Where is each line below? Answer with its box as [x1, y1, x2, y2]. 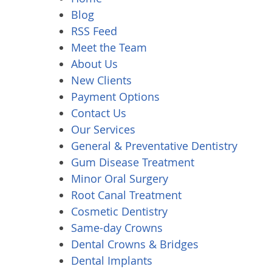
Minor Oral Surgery [71, 171, 168, 186]
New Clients [71, 73, 132, 87]
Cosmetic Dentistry [71, 204, 168, 219]
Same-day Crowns [71, 220, 163, 235]
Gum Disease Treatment [71, 155, 194, 169]
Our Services [71, 122, 135, 137]
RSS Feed [71, 24, 117, 38]
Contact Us [71, 106, 126, 120]
